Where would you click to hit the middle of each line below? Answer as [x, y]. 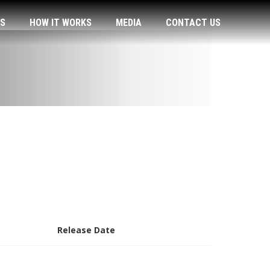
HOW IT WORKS [60, 23]
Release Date [86, 230]
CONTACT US [193, 23]
